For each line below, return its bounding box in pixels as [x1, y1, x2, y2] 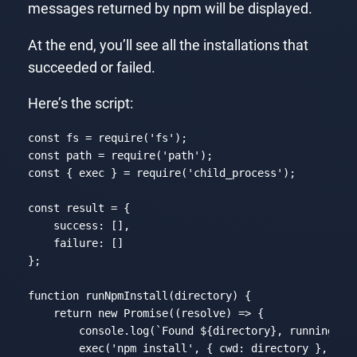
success [53, 218, 98, 232]
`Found [155, 324, 200, 337]
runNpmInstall [84, 288, 168, 302]
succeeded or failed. [27, 59, 155, 76]
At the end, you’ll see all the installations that [27, 37, 308, 53]
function [27, 288, 79, 302]
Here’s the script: [27, 96, 133, 112]
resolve [180, 306, 226, 320]
